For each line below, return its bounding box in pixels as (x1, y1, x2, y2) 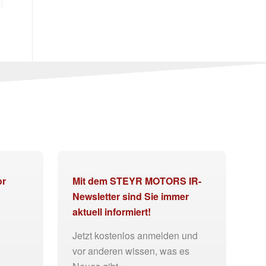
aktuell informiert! (72, 205, 151, 219)
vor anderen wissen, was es (72, 243, 189, 258)
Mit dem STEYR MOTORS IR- (72, 174, 201, 188)
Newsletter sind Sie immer (72, 189, 189, 204)
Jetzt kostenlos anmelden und (72, 228, 198, 242)
